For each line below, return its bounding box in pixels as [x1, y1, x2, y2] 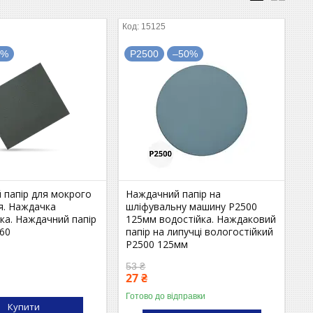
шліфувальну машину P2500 [126, 199, 258, 213]
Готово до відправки [126, 291, 206, 301]
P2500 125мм [126, 237, 189, 251]
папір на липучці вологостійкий [126, 224, 274, 238]
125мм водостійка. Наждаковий [126, 212, 277, 226]
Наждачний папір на [126, 187, 221, 201]
